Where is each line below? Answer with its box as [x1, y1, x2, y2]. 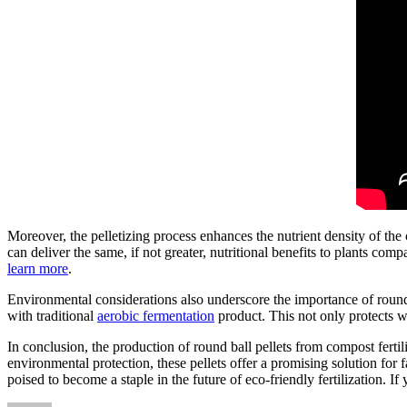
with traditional [7, 308, 97, 324]
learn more [7, 261, 68, 277]
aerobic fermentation [97, 308, 214, 324]
